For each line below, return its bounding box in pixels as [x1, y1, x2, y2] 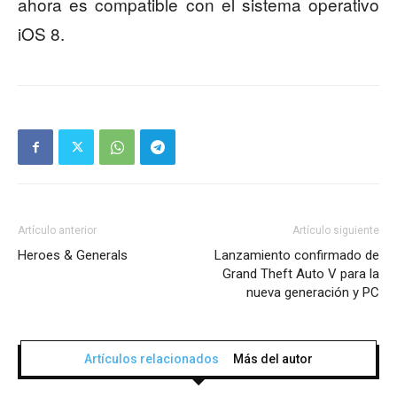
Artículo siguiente [292, 224, 379, 237]
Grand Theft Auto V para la [222, 266, 379, 283]
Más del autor [233, 352, 313, 367]
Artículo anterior [18, 224, 97, 237]
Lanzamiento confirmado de [214, 247, 379, 264]
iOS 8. [18, 21, 65, 46]
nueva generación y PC [246, 284, 379, 301]
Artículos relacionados [84, 352, 219, 367]
